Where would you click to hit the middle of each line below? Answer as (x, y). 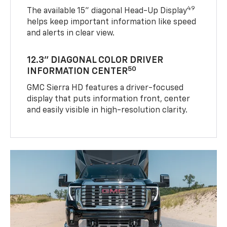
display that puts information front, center (109, 100)
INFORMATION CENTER (78, 72)
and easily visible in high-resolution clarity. (107, 111)
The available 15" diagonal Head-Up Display (107, 11)
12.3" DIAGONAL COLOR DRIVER (95, 61)
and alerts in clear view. (71, 34)
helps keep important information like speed (112, 23)
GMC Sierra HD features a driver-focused (105, 88)
